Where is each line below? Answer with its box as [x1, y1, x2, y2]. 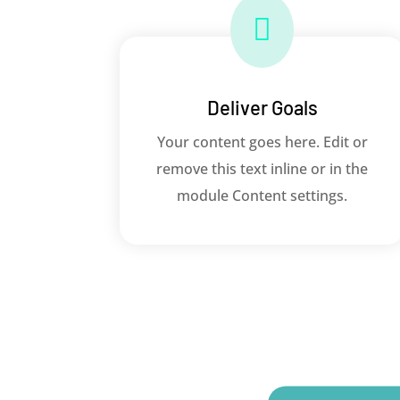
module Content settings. [177, 186, 348, 206]
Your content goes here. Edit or [156, 132, 368, 153]
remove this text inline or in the [156, 159, 369, 179]
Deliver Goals [206, 96, 318, 120]
